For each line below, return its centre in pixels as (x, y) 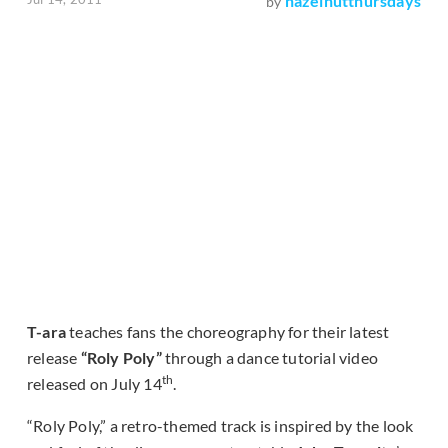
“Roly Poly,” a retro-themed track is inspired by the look (220, 426)
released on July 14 (94, 384)
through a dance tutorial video (270, 358)
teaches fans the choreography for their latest (228, 332)
